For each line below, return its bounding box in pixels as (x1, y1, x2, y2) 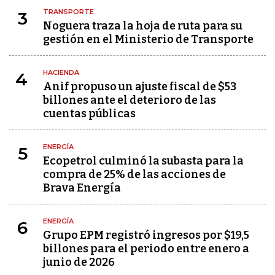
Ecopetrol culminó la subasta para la (43, 154, 244, 168)
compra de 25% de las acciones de (43, 168, 226, 181)
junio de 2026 (43, 255, 115, 269)
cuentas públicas (43, 107, 136, 120)
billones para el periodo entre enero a (43, 242, 249, 255)
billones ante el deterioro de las (43, 93, 216, 107)
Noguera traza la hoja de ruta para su (43, 19, 242, 33)
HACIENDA (43, 68, 79, 77)
